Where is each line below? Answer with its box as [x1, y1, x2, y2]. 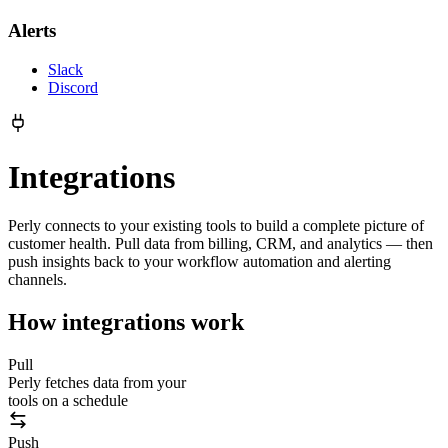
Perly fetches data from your [8, 373, 186, 391]
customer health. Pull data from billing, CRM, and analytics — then [8, 235, 433, 253]
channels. [8, 271, 67, 289]
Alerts [8, 20, 56, 42]
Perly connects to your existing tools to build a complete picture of [8, 217, 424, 235]
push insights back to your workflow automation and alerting [8, 253, 391, 271]
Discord [48, 79, 98, 97]
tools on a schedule [8, 391, 128, 409]
